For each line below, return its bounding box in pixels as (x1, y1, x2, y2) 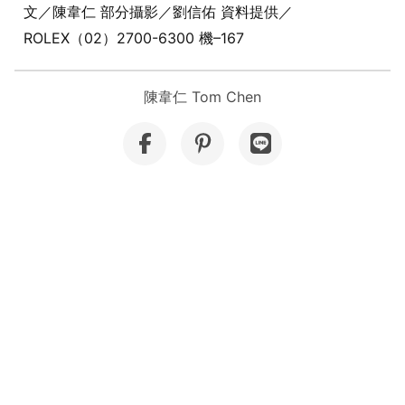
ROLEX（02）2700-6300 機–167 (24, 29, 244, 48)
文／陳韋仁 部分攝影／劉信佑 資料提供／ (24, 3, 293, 22)
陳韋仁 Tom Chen (144, 88, 261, 107)
